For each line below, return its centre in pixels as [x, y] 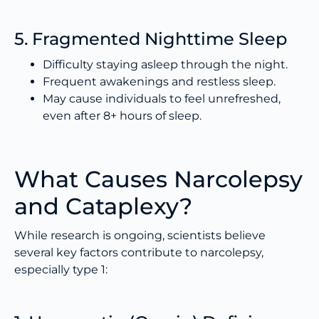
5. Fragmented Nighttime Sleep [151, 39]
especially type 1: [61, 270]
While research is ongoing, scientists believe [140, 236]
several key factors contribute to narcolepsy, [139, 253]
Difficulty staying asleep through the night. [165, 65]
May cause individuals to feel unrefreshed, [162, 99]
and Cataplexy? [103, 206]
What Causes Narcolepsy [158, 179]
